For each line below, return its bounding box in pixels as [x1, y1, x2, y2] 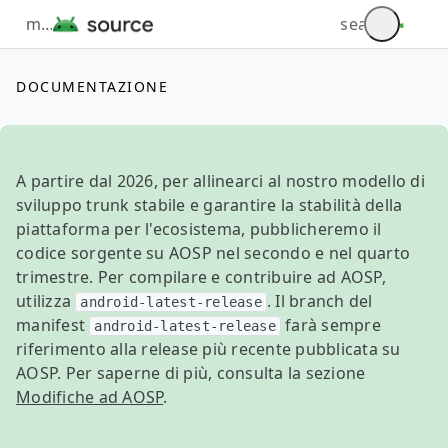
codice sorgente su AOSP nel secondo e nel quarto [16, 242, 410, 264]
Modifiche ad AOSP [16, 386, 164, 408]
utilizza [16, 290, 76, 312]
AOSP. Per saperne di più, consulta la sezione [16, 362, 366, 384]
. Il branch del [266, 290, 373, 312]
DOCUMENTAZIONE [16, 77, 168, 96]
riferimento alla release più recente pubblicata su [16, 338, 401, 360]
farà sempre [280, 314, 381, 336]
